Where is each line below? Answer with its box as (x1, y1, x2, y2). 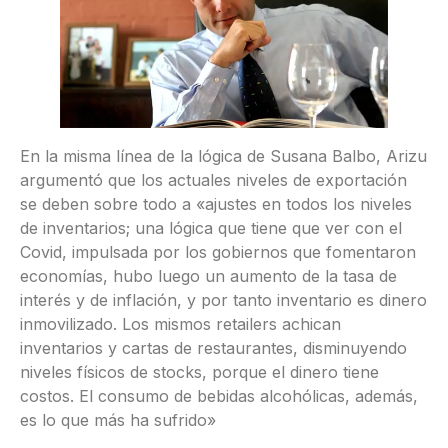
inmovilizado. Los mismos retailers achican (20, 313, 341, 334)
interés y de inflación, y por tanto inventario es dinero (20, 289, 427, 310)
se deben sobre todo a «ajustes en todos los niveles (20, 193, 412, 214)
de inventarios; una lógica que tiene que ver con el (20, 217, 402, 238)
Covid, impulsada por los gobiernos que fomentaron (20, 241, 416, 262)
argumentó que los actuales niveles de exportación (20, 169, 407, 190)
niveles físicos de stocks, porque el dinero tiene (20, 361, 379, 382)
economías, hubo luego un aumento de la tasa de (20, 265, 397, 286)
